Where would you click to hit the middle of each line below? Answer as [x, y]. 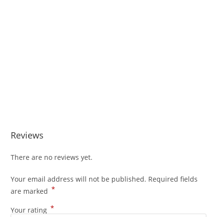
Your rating [30, 210]
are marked [31, 191]
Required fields [173, 179]
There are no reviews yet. [52, 157]
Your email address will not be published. [79, 179]
